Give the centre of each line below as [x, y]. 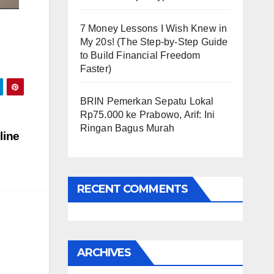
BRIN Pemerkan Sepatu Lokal [147, 102]
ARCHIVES [104, 253]
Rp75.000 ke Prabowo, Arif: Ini [147, 115]
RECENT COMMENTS [132, 189]
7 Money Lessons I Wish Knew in [154, 29]
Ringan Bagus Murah [127, 128]
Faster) [95, 69]
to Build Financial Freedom [140, 56]
